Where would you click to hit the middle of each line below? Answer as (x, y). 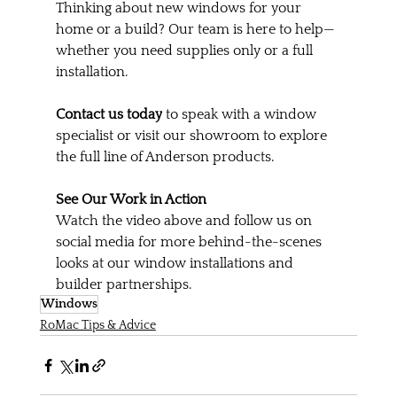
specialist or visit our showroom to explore (193, 136)
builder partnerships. (123, 285)
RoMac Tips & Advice (97, 326)
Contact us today (109, 115)
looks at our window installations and (176, 264)
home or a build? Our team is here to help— (195, 30)
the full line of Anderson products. (164, 157)
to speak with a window (241, 115)
